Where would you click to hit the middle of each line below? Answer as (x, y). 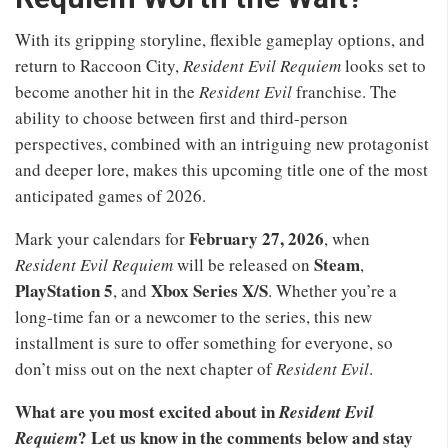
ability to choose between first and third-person (181, 118)
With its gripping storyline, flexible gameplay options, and (220, 40)
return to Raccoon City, (99, 66)
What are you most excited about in (147, 412)
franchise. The (344, 92)
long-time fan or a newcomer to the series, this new (193, 317)
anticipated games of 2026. (110, 196)
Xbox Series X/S (209, 291)
